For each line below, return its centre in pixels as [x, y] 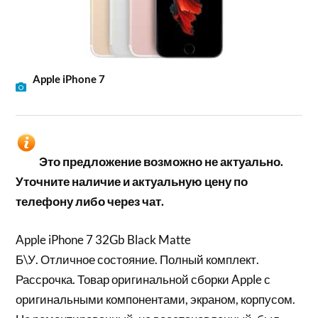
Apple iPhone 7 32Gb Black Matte [104, 239]
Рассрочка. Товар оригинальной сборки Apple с [143, 279]
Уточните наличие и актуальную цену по [132, 182]
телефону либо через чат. [90, 202]
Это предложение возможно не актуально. [161, 162]
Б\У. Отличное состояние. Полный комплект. [138, 259]
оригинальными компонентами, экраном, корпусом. [156, 299]
